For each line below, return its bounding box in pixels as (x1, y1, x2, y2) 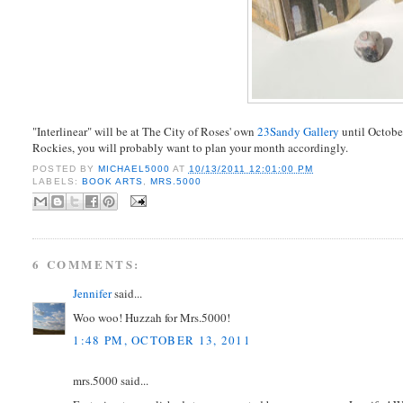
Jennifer (73, 285, 112, 302)
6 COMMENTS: (32, 255, 141, 273)
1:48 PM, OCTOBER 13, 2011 (73, 332, 251, 349)
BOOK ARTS (81, 175, 143, 186)
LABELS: (32, 175, 82, 186)
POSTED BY (32, 163, 98, 174)
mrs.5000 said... (73, 372, 149, 390)
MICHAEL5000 (97, 163, 173, 174)
